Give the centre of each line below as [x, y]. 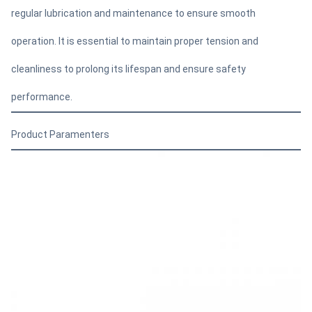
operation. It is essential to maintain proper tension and [135, 41]
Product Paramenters [60, 134]
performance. [42, 97]
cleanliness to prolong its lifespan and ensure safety [128, 69]
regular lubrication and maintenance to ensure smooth [133, 13]
